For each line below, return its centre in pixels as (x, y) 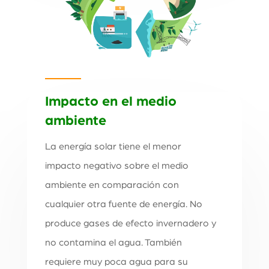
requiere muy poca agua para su (116, 262)
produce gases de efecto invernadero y (130, 224)
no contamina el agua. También (113, 243)
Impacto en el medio (110, 102)
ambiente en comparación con (112, 185)
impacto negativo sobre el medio (116, 166)
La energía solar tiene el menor (113, 147)
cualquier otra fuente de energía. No (123, 204)
